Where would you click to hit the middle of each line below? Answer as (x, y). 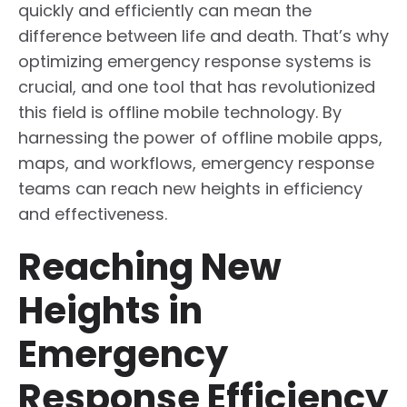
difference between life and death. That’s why (203, 35)
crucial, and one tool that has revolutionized (197, 86)
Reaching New (150, 267)
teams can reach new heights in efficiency (190, 188)
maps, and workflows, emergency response (196, 163)
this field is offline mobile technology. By (180, 112)
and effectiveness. (93, 213)
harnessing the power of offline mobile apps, (200, 137)
